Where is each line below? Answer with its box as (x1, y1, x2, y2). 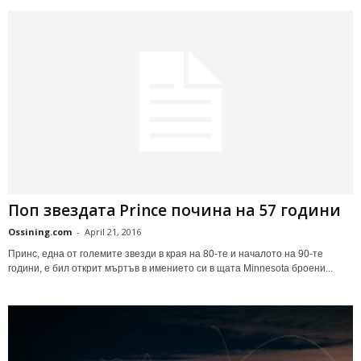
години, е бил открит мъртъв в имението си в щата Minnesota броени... (8, 262, 333, 274)
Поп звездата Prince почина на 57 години (8, 199, 341, 221)
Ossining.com (8, 225, 72, 238)
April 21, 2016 (85, 225, 141, 238)
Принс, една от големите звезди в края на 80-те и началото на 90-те (8, 247, 323, 259)
